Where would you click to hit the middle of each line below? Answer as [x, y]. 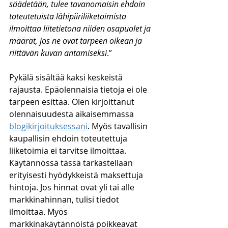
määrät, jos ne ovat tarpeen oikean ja [77, 41]
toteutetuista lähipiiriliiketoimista [69, 16]
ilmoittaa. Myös [39, 212]
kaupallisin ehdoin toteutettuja [69, 138]
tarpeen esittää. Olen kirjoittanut [73, 102]
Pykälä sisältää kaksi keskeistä [67, 77]
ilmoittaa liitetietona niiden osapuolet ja [81, 28]
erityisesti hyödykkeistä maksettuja [77, 175]
